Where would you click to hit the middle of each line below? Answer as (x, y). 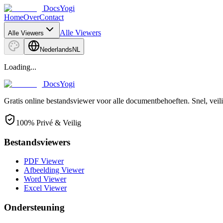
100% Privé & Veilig (49, 123)
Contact (52, 17)
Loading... (20, 67)
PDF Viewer (44, 161)
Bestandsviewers (37, 142)
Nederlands (56, 50)
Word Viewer (45, 179)
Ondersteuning (34, 208)
